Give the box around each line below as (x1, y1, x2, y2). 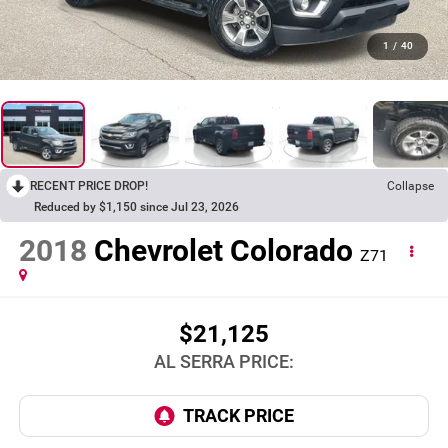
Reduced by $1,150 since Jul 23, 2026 (34, 199, 239, 214)
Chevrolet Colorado (93, 233, 353, 269)
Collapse (387, 178, 434, 193)
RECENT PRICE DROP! (30, 178, 148, 193)
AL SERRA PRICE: (154, 350, 294, 372)
